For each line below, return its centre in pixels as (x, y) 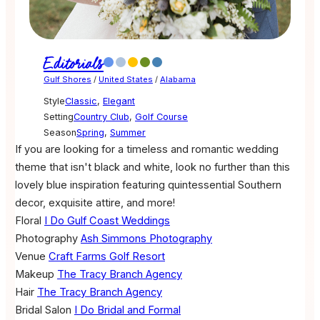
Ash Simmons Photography (146, 239)
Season (60, 133)
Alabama (177, 80)
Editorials (73, 64)
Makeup (34, 275)
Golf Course (161, 117)
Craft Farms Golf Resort (106, 257)
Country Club (101, 117)
